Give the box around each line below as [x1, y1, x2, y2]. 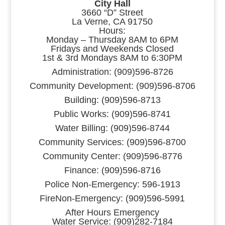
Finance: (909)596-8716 [64, 165, 161, 175]
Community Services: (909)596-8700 [39, 137, 186, 147]
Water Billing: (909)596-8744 [55, 123, 170, 133]
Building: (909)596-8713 [64, 94, 161, 105]
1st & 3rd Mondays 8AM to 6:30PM [42, 52, 183, 63]
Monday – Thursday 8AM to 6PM [46, 34, 179, 45]
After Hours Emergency [65, 207, 160, 217]
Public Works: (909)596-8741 [54, 108, 171, 119]
